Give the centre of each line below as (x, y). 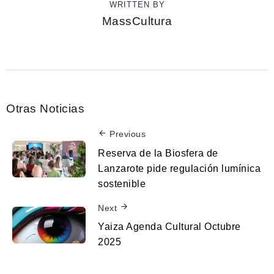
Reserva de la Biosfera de (158, 153)
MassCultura (137, 21)
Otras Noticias (45, 108)
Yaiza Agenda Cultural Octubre (169, 227)
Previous (128, 134)
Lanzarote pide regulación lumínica (179, 168)
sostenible (122, 183)
